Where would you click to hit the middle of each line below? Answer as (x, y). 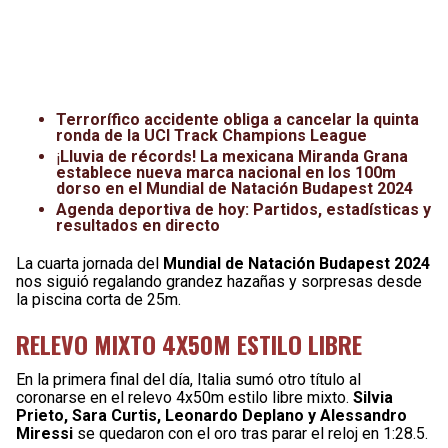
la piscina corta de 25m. (98, 299)
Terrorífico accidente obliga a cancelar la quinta (237, 119)
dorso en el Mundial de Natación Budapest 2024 (234, 188)
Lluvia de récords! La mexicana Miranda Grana (234, 156)
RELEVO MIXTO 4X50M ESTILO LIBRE (189, 344)
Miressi (46, 433)
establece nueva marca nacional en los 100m (226, 172)
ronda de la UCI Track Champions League (211, 135)
